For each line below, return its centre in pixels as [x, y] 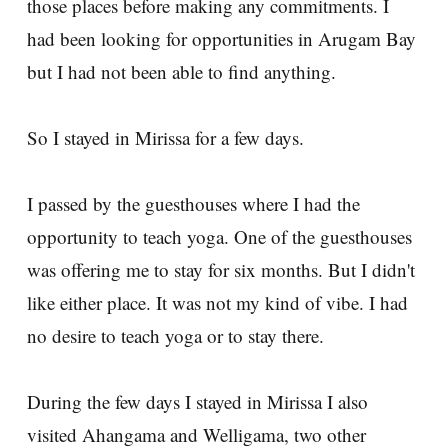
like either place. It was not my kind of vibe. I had [217, 302]
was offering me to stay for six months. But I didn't [221, 269]
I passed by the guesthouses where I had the [193, 203]
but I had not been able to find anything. [181, 71]
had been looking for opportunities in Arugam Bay [221, 38]
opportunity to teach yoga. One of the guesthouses [219, 236]
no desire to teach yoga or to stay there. [175, 335]
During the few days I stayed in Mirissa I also [197, 401]
